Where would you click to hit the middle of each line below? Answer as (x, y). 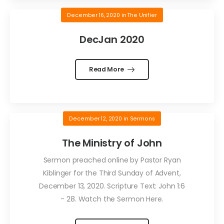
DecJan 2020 (112, 40)
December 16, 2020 (93, 15)
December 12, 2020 (96, 118)
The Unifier (142, 15)
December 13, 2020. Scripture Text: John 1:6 (112, 186)
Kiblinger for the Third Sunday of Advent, (112, 173)
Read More (107, 69)
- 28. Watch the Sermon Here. (112, 199)
